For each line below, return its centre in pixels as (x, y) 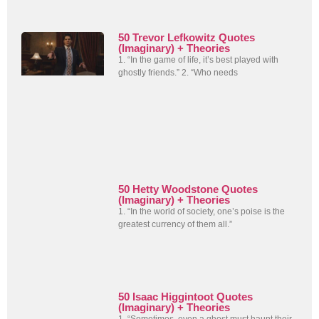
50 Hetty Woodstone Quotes (188, 189)
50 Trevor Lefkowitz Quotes (187, 38)
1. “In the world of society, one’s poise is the (202, 211)
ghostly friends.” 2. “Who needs (178, 73)
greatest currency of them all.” (176, 224)
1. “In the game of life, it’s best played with (199, 60)
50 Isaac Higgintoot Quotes (186, 297)
